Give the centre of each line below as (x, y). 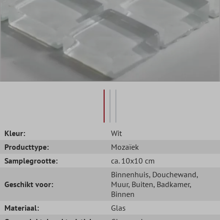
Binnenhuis (130, 174)
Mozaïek (125, 147)
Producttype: (27, 147)
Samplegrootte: (31, 160)
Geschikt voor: (29, 184)
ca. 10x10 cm (133, 160)
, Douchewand (173, 174)
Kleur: (15, 133)
